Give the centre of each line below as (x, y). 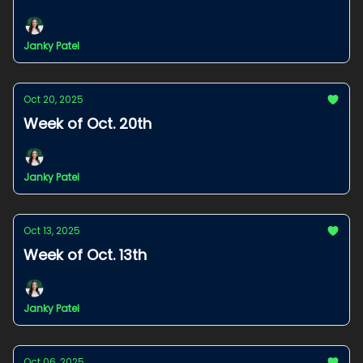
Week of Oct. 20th (88, 124)
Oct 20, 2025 (53, 99)
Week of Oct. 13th (85, 255)
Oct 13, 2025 (52, 231)
